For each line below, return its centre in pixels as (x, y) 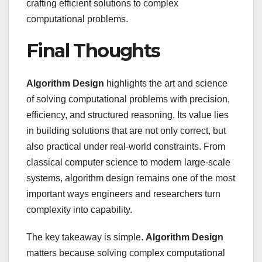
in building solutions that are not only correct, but (126, 131)
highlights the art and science (166, 84)
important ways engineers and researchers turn (123, 194)
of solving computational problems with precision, (128, 99)
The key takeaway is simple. (86, 237)
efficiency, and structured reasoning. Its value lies (127, 115)
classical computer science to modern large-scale (128, 163)
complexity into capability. (79, 210)
